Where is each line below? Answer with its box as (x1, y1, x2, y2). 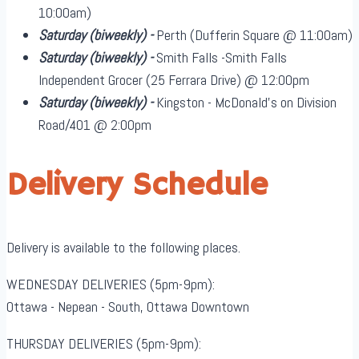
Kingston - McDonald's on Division (156, 93, 337, 112)
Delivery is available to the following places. (6, 237, 240, 256)
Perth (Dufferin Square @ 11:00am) (156, 26, 353, 45)
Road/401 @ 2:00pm (38, 115, 151, 135)
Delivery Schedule (6, 165, 268, 206)
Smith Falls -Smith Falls (156, 48, 287, 67)
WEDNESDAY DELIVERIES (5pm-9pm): (6, 274, 215, 293)
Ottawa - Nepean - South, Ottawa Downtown (6, 296, 249, 316)
